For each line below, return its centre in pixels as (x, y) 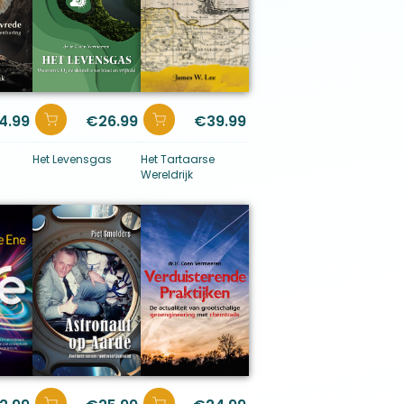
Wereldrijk (167, 174)
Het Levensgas (72, 159)
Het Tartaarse (178, 159)
